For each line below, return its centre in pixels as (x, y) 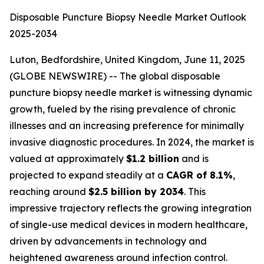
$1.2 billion (153, 159)
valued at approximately (68, 159)
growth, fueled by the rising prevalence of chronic (123, 109)
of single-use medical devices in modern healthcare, (128, 225)
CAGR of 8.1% (199, 175)
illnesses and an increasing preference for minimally (127, 126)
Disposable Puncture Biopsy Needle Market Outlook (128, 17)
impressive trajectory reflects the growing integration (131, 208)
